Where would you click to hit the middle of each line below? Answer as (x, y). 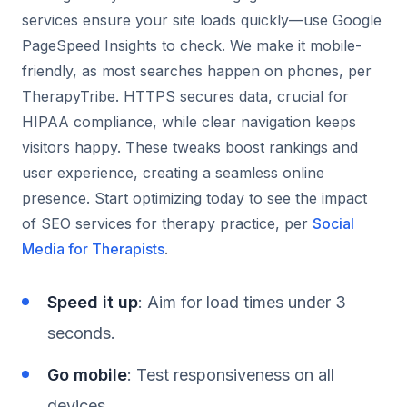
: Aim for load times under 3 (242, 302)
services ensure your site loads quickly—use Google (202, 20)
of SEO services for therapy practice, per (167, 223)
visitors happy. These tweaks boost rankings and (190, 147)
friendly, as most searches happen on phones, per (197, 70)
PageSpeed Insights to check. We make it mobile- (192, 45)
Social (333, 223)
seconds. (81, 333)
